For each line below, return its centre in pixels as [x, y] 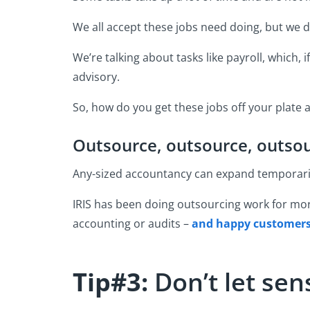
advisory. [98, 76]
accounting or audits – [132, 223]
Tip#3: [110, 282]
